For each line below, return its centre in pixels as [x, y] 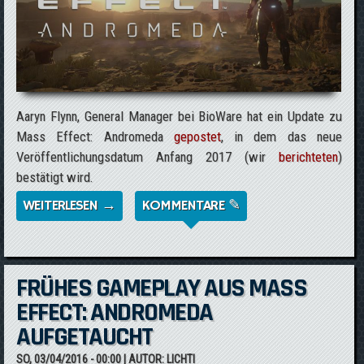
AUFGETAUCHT [84, 337]
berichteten [308, 157]
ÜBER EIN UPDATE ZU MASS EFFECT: [217, 206]
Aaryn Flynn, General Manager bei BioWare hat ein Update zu [179, 116]
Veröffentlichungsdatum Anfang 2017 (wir [147, 157]
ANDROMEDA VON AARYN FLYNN [211, 226]
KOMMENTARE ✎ [191, 206]
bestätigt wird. [55, 177]
